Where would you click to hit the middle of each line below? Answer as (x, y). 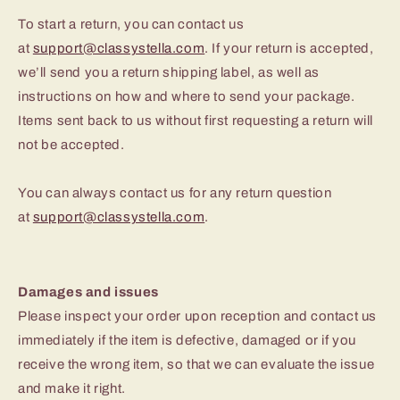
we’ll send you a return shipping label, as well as (169, 73)
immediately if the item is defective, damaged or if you (187, 341)
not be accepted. (71, 145)
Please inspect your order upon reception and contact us (198, 317)
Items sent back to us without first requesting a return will (196, 121)
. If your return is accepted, (289, 49)
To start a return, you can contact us (131, 25)
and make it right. (72, 389)
